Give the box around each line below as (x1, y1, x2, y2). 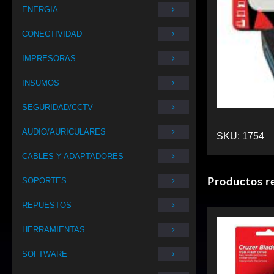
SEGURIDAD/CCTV (22, 103, 93, 112)
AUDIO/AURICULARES (22, 127, 106, 136)
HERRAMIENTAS (22, 225, 85, 234)
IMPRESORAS (22, 54, 76, 63)
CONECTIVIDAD (22, 29, 82, 39)
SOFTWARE (22, 250, 67, 259)
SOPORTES (22, 176, 67, 185)
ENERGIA (22, 5, 58, 14)
